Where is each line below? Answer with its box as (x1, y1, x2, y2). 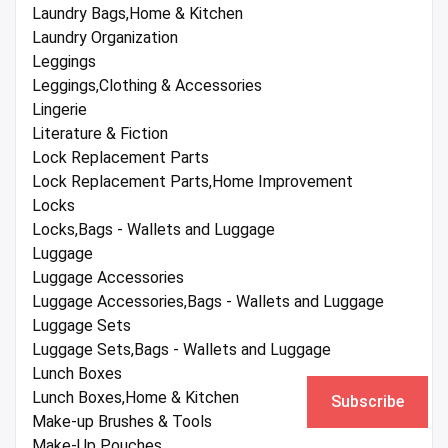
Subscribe (331, 392, 404, 411)
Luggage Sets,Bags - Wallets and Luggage (32, 340, 331, 360)
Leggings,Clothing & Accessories (32, 76, 262, 96)
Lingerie (32, 100, 87, 120)
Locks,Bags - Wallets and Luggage (32, 220, 275, 240)
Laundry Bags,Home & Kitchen (32, 4, 243, 24)
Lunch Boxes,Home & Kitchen (32, 388, 239, 408)
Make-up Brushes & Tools (32, 412, 212, 432)
